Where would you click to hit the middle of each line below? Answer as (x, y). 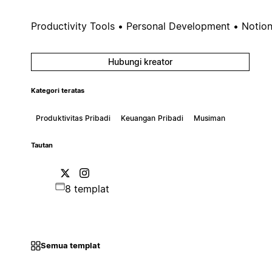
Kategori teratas (57, 90)
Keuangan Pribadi (152, 118)
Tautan (42, 145)
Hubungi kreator (140, 61)
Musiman (209, 118)
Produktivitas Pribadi (73, 118)
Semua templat (70, 246)
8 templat (87, 189)
